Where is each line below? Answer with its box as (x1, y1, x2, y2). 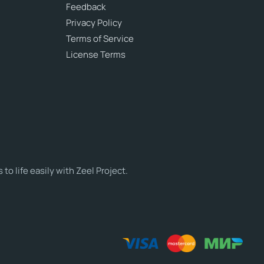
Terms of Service (66, 32, 134, 45)
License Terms (66, 48, 126, 61)
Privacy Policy (66, 16, 122, 29)
